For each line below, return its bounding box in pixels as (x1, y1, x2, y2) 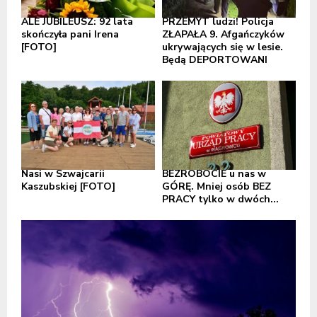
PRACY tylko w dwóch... (162, 192, 279, 207)
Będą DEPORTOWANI (162, 53, 267, 67)
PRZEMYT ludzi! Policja (162, 15, 274, 29)
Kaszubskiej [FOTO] (21, 180, 115, 194)
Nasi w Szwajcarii (21, 167, 105, 181)
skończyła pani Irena (21, 28, 119, 42)
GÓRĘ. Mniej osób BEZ (162, 180, 271, 194)
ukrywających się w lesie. (162, 40, 283, 54)
